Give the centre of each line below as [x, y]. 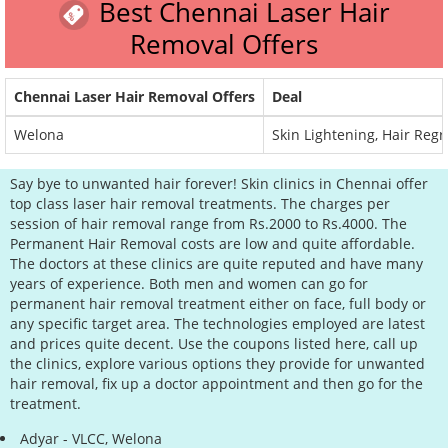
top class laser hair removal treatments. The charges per [200, 204]
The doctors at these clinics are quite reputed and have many [216, 264]
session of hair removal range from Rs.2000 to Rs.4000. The [208, 224]
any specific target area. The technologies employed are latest [217, 324]
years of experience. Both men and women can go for [189, 284]
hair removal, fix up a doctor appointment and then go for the [216, 384]
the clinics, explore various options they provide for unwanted [217, 364]
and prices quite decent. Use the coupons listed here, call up [214, 344]
